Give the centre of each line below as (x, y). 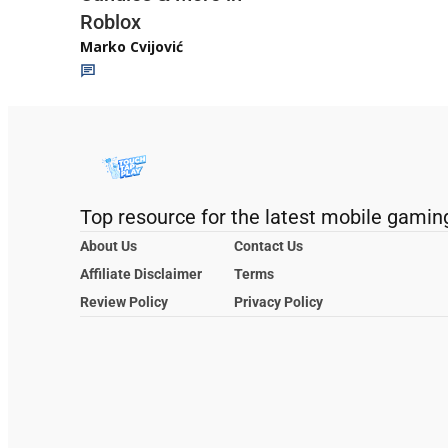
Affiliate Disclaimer (141, 273)
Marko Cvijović (131, 46)
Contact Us (268, 245)
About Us (108, 245)
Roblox (110, 21)
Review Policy (124, 301)
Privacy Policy (278, 301)
